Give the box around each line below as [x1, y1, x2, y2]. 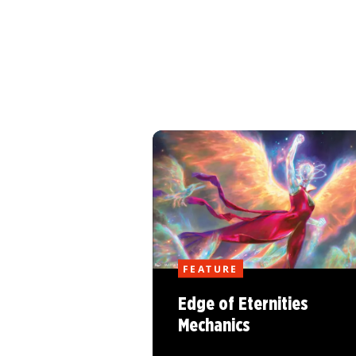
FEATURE [183, 261, 238, 276]
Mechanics [178, 317, 250, 336]
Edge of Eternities [178, 296, 308, 315]
